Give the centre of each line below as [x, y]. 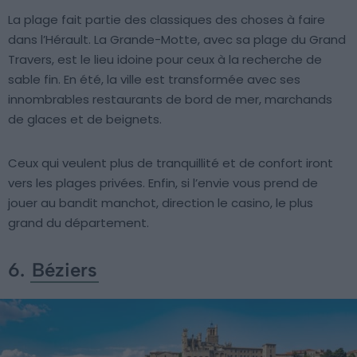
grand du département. [78, 223]
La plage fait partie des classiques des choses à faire [167, 20]
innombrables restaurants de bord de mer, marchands [170, 100]
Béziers [65, 270]
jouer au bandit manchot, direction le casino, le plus [161, 203]
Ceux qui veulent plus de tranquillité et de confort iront [171, 163]
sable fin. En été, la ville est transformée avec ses [154, 80]
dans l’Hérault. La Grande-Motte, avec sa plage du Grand [177, 40]
